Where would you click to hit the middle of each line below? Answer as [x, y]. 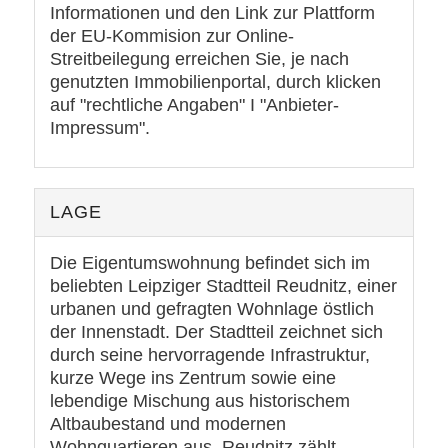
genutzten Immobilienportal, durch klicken [215, 81]
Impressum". [99, 127]
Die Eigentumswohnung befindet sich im [209, 263]
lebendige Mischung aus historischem [199, 401]
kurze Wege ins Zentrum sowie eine [192, 378]
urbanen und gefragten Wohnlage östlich [211, 309]
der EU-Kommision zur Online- [171, 35]
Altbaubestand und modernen [167, 424]
